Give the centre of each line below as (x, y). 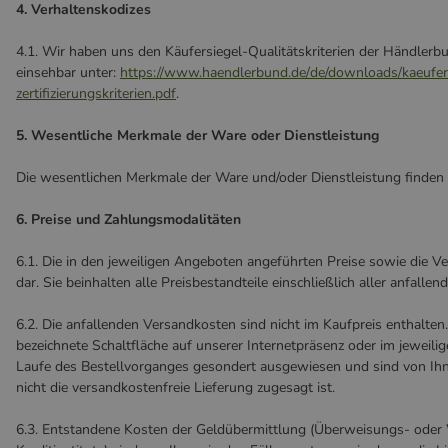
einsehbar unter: (68, 72)
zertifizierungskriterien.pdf (96, 93)
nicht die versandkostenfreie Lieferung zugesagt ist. (175, 387)
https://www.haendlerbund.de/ (215, 72)
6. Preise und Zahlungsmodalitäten (128, 219)
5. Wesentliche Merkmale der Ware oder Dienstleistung (197, 135)
